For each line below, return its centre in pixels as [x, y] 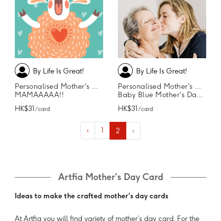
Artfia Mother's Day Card [110, 177]
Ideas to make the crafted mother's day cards [92, 196]
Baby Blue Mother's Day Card [157, 95]
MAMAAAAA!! [39, 95]
